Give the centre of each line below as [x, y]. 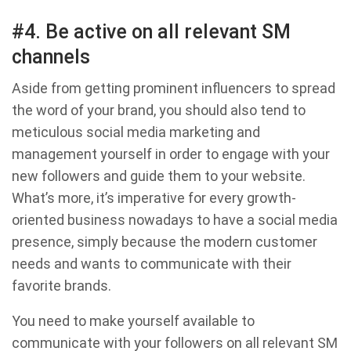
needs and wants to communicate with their [152, 264]
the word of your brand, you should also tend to [159, 110]
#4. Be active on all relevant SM [151, 32]
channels [51, 57]
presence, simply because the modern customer [165, 242]
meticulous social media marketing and [136, 132]
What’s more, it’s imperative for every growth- [154, 198]
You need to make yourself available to [133, 321]
